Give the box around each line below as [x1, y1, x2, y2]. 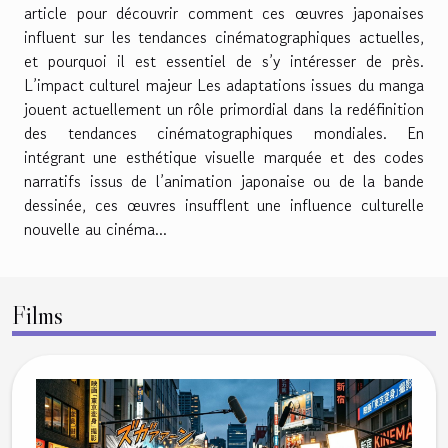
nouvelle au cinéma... [24, 217, 167, 242]
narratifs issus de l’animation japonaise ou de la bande [24, 169, 424, 194]
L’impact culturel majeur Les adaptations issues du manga [24, 73, 424, 98]
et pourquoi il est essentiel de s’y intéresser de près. [24, 49, 424, 74]
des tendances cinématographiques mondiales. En [24, 121, 424, 146]
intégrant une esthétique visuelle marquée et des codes [24, 145, 424, 170]
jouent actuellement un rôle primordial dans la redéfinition [24, 97, 424, 122]
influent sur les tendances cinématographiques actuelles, [24, 25, 424, 50]
